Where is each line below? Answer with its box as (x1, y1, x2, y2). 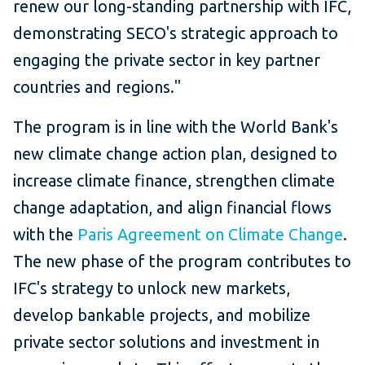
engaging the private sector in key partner (13, 51, 320, 70)
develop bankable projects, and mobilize (13, 306, 310, 325)
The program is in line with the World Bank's (13, 117, 338, 137)
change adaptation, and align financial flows (13, 198, 332, 218)
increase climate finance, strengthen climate (13, 171, 335, 191)
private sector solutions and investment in (13, 332, 319, 352)
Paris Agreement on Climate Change (77, 225, 343, 244)
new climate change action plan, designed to (13, 144, 337, 164)
